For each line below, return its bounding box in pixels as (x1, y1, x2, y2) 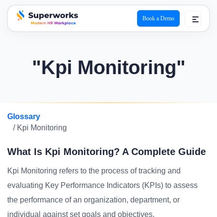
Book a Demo (142, 15, 174, 22)
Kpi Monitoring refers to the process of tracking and (7, 167, 181, 175)
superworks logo (15, 28, 71, 36)
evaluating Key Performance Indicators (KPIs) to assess (7, 181, 198, 189)
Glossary (7, 112, 40, 121)
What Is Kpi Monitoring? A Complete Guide (7, 146, 206, 157)
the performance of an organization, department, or (7, 196, 180, 204)
